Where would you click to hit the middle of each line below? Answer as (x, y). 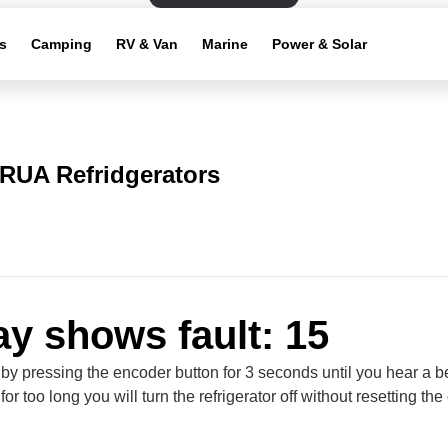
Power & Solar (320, 43)
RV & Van (147, 43)
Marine (225, 43)
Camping (62, 43)
